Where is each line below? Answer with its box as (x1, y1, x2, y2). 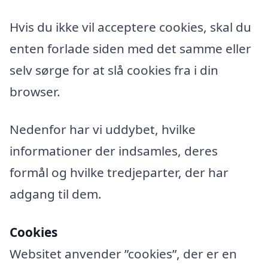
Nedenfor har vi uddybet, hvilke (10, 121, 196, 138)
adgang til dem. (10, 185, 102, 203)
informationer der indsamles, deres (10, 142, 218, 160)
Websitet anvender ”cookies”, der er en (10, 245, 237, 263)
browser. (10, 83, 60, 100)
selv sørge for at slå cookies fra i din (10, 61, 218, 78)
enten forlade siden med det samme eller (10, 39, 251, 57)
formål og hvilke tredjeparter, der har (10, 164, 229, 181)
